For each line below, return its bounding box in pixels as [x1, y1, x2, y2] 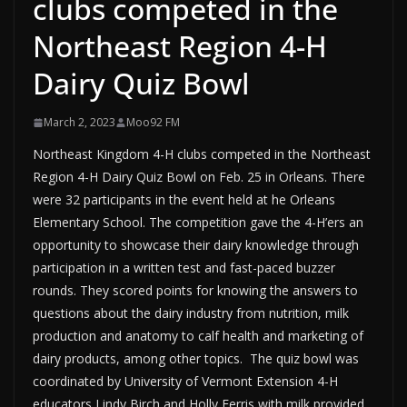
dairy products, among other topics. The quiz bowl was [33, 350, 359, 368]
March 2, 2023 [44, 114, 115, 131]
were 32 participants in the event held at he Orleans [33, 191, 335, 209]
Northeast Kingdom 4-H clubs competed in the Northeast [33, 145, 371, 164]
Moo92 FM [126, 114, 180, 131]
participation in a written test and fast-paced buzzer [33, 259, 335, 277]
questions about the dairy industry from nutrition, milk [33, 304, 349, 323]
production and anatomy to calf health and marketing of [33, 327, 363, 345]
